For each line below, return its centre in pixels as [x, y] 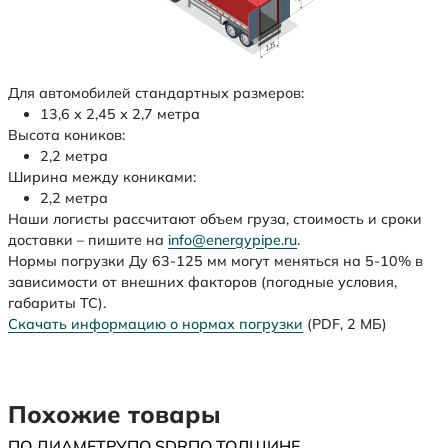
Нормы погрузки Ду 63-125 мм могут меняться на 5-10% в [215, 260]
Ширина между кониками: [102, 176]
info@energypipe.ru [232, 239]
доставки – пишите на [88, 239]
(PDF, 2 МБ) [345, 323]
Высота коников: [66, 134]
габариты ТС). [57, 302]
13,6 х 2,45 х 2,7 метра [120, 113]
